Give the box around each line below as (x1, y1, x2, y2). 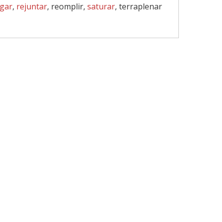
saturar (87, 1, 115, 12)
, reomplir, (47, 1, 87, 12)
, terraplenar (115, 1, 162, 12)
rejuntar (16, 1, 47, 12)
